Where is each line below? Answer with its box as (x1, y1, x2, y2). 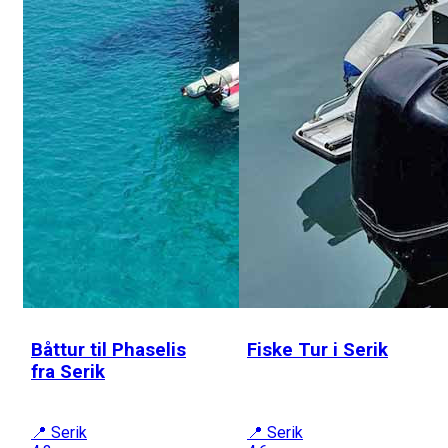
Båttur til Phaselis (31, 338, 186, 361)
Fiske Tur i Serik (247, 338, 388, 361)
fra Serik (31, 360, 105, 383)
